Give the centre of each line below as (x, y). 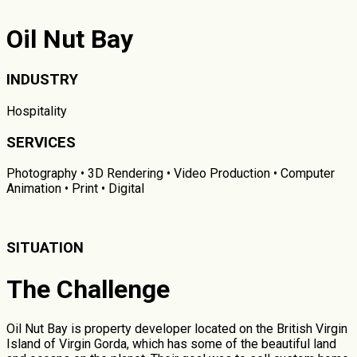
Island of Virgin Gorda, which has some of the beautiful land (171, 344)
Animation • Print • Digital (75, 189)
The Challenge (88, 289)
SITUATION (45, 248)
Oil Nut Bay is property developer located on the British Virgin (177, 329)
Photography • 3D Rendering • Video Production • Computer (171, 174)
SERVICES (41, 142)
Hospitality (37, 112)
